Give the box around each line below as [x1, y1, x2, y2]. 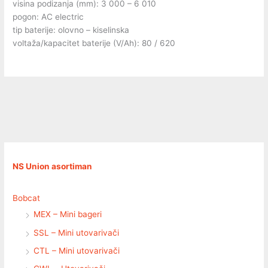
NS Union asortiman [13, 162, 93, 172]
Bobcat [13, 193, 41, 203]
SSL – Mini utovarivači [33, 227, 120, 237]
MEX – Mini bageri [33, 209, 102, 220]
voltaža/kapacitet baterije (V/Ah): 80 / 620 [13, 38, 176, 48]
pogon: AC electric [13, 11, 84, 22]
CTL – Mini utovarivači [33, 245, 120, 255]
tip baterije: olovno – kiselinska [13, 25, 130, 35]
